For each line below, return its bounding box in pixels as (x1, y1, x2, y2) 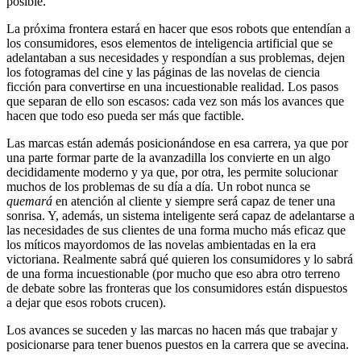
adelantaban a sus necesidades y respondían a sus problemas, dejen (6, 50, 345, 64)
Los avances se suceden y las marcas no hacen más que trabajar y (6, 322, 338, 337)
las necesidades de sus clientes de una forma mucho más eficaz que (6, 222, 346, 237)
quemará (6, 193, 52, 208)
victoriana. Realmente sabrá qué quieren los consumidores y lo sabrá (6, 251, 353, 266)
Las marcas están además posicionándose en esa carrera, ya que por (6, 135, 348, 150)
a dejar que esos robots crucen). (6, 295, 166, 309)
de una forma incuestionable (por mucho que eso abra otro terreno (6, 266, 340, 280)
